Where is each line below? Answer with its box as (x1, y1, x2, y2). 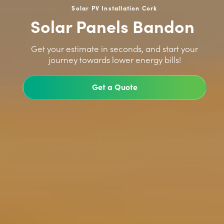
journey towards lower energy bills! (48, 53, 181, 65)
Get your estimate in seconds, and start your (31, 42, 198, 54)
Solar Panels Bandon (30, 13, 198, 37)
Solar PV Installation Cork (71, 3, 157, 12)
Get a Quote (91, 80, 137, 92)
